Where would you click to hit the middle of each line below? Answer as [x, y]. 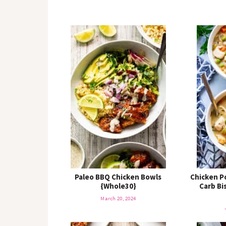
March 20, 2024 [118, 198]
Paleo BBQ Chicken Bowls [118, 177]
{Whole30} [118, 186]
